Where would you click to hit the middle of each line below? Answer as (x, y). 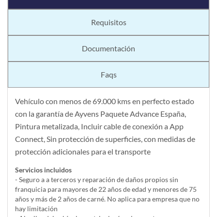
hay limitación (36, 209)
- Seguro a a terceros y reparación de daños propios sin (97, 180)
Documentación (108, 48)
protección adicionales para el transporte (83, 152)
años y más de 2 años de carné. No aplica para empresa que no (107, 199)
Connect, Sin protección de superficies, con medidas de (105, 139)
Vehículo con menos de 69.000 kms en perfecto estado (105, 101)
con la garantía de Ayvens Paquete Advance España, (101, 114)
